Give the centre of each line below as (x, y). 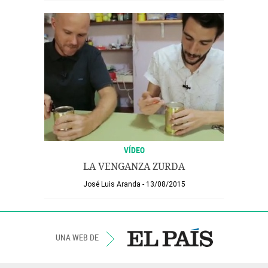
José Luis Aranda (112, 184)
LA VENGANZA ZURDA (134, 167)
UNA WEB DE (78, 237)
